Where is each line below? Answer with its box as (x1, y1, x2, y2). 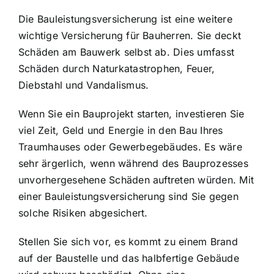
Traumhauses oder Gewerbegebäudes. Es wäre (18, 140, 242, 153)
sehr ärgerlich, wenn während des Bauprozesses (18, 157, 248, 169)
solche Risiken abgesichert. (18, 206, 148, 219)
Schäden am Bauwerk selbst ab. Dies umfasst (18, 45, 235, 58)
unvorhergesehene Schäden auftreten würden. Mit (18, 173, 254, 186)
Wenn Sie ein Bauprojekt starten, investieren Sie (18, 107, 245, 120)
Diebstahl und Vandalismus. (18, 78, 149, 91)
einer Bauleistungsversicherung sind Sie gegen (18, 190, 239, 202)
